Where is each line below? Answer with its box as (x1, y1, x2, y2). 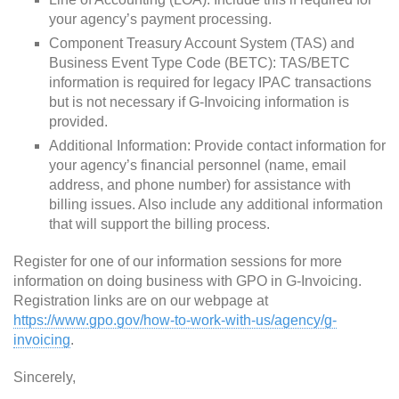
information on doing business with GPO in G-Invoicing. (13, 273, 362, 289)
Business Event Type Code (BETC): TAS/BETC (49, 55, 350, 70)
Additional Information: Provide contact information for (49, 138, 386, 153)
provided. (49, 114, 108, 129)
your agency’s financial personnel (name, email (49, 158, 346, 173)
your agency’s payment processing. (49, 12, 272, 27)
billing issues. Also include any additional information (49, 197, 383, 212)
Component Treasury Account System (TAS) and (49, 36, 354, 51)
